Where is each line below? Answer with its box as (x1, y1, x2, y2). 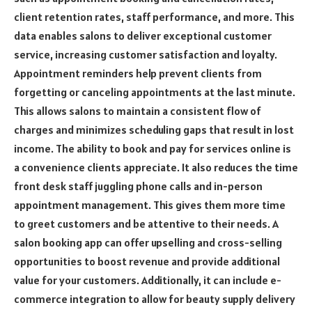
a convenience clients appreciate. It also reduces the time (14, 159, 298, 174)
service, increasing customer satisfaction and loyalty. (14, 47, 277, 61)
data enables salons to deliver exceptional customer (14, 28, 272, 42)
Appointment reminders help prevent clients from (14, 65, 262, 80)
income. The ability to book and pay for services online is (14, 141, 291, 155)
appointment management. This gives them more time (14, 197, 286, 212)
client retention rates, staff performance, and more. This (14, 9, 295, 24)
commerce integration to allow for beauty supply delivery (14, 291, 295, 306)
